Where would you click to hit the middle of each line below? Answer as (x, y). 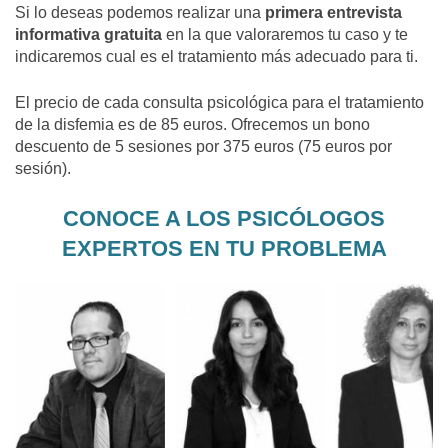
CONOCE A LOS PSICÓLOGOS (224, 219)
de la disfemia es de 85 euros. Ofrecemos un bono (192, 125)
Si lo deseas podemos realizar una (140, 13)
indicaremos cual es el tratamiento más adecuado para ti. (216, 57)
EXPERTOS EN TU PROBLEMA (224, 249)
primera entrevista (333, 13)
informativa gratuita (88, 35)
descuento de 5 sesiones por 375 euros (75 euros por (203, 147)
